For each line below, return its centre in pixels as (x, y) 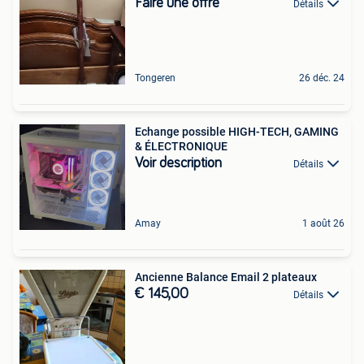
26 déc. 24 (322, 78)
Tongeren (155, 78)
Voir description (178, 163)
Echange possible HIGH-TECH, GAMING (237, 131)
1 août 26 (323, 223)
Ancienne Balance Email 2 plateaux (226, 277)
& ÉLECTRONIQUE (181, 146)
